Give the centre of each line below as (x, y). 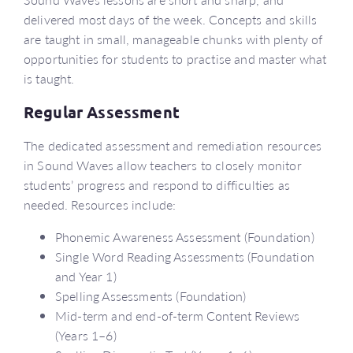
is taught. (49, 78)
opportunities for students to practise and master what (175, 58)
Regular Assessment (102, 111)
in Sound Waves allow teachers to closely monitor (163, 165)
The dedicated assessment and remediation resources (173, 145)
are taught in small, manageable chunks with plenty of (173, 39)
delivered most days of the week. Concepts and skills (171, 19)
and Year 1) (86, 276)
